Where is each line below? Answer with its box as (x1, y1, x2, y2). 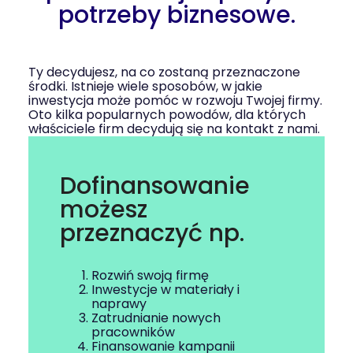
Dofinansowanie (60, 169, 250, 203)
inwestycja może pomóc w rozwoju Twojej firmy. (28, 91, 322, 110)
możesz (60, 193, 147, 226)
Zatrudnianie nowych (91, 309, 221, 327)
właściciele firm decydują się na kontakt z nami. (28, 120, 320, 138)
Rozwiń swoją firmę (91, 266, 209, 284)
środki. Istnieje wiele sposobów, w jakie (28, 77, 262, 95)
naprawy (91, 295, 147, 313)
